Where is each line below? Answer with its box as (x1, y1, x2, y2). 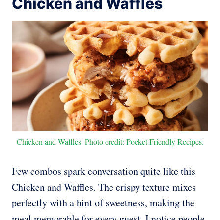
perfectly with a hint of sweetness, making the (12, 195, 194, 209)
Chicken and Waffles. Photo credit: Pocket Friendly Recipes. (16, 136, 204, 147)
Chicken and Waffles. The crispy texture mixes (12, 180, 196, 193)
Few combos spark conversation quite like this (12, 164, 195, 178)
